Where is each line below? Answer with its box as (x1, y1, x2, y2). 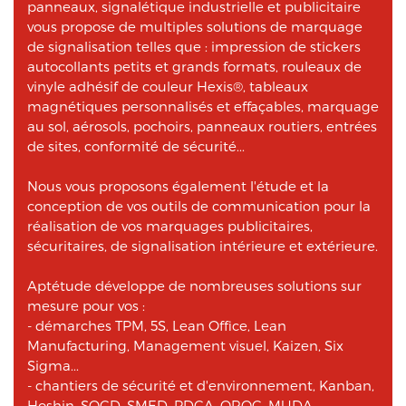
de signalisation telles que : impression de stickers (27, 37, 361, 54)
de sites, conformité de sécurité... (27, 137, 245, 154)
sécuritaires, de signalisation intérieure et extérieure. (27, 237, 378, 254)
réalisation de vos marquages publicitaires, (27, 217, 313, 234)
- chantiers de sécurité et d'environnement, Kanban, (27, 376, 374, 393)
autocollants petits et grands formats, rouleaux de (27, 57, 362, 74)
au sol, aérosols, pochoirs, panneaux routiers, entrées (27, 117, 377, 134)
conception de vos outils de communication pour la (27, 197, 371, 214)
